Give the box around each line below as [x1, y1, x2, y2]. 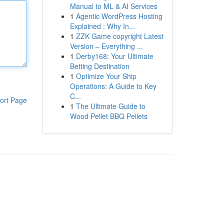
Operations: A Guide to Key [69, 81, 156, 91]
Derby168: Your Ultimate [75, 51, 153, 61]
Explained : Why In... [69, 21, 135, 31]
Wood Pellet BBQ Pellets [69, 111, 147, 121]
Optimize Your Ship [75, 71, 136, 81]
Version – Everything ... [69, 41, 143, 51]
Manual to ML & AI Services [69, 1, 157, 11]
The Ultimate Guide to [75, 101, 145, 111]
